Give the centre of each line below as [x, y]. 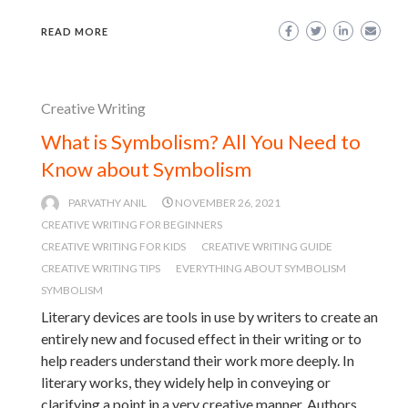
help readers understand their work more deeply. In [198, 360]
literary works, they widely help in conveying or [186, 382]
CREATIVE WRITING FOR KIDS [113, 246]
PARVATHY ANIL [107, 202]
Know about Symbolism [146, 168]
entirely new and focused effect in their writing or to [201, 338]
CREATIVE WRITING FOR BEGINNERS [132, 224]
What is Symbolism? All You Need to [201, 141]
